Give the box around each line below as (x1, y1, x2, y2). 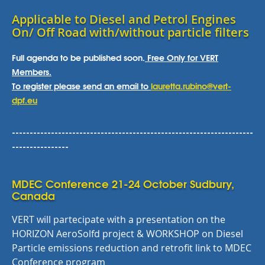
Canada (12, 187, 55, 203)
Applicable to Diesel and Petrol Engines (12, 11, 236, 27)
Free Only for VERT (145, 51, 218, 64)
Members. (12, 65, 51, 78)
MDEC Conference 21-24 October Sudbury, (12, 175, 234, 192)
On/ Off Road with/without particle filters (12, 24, 249, 40)
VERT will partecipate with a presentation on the (12, 213, 225, 226)
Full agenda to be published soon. (12, 51, 145, 64)
